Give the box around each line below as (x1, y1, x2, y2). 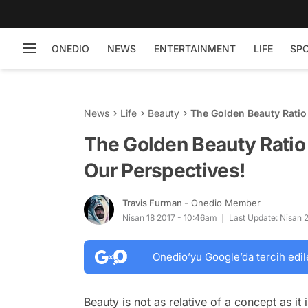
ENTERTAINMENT (154, 42, 236, 54)
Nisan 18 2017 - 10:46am (122, 212, 217, 223)
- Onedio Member (184, 197, 261, 208)
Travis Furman (122, 197, 184, 208)
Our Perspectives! (84, 159, 245, 182)
